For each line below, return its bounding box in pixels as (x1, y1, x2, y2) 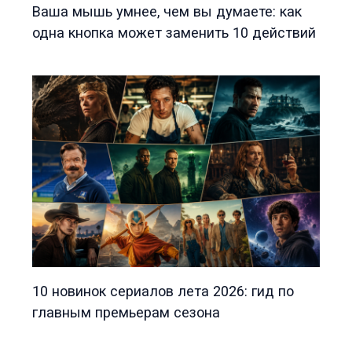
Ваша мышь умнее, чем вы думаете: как (32, 2, 302, 20)
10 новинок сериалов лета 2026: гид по (32, 282, 295, 299)
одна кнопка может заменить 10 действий (32, 24, 317, 41)
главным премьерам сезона (32, 303, 221, 321)
